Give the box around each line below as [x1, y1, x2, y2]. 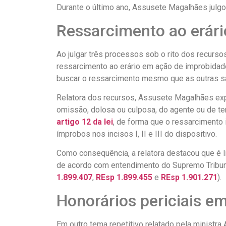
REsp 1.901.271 [161, 173, 217, 183]
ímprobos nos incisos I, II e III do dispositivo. [56, 129, 217, 139]
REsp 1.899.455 [96, 173, 152, 183]
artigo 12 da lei [56, 117, 113, 127]
